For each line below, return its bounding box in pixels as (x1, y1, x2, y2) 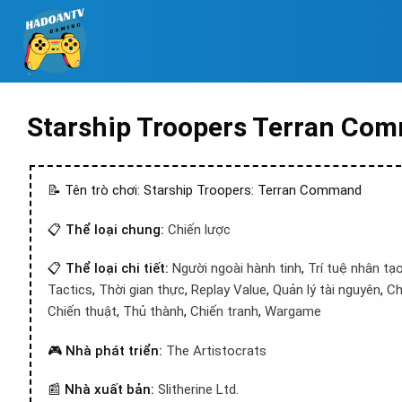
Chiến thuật (48, 303, 117, 319)
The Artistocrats (166, 342, 267, 359)
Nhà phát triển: (66, 342, 166, 359)
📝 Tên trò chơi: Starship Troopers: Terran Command (48, 182, 362, 198)
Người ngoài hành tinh (172, 260, 301, 276)
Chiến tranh (190, 303, 258, 319)
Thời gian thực (99, 282, 185, 298)
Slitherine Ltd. (158, 381, 239, 398)
